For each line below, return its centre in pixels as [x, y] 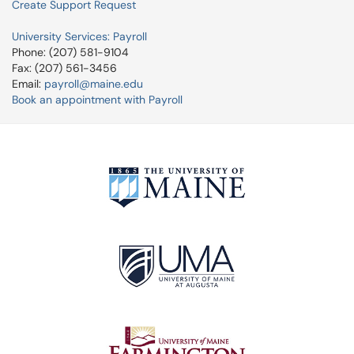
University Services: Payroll [79, 36]
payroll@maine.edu [94, 84]
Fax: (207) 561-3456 [64, 68]
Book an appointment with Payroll [97, 100]
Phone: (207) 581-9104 [70, 52]
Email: [28, 84]
